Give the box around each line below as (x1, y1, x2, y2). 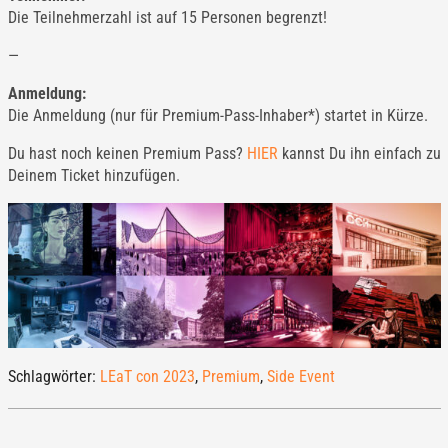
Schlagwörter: (7, 366, 100, 386)
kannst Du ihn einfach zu (277, 144, 441, 163)
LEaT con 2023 (99, 366, 195, 386)
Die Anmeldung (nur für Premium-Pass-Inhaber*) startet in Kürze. (7, 106, 428, 125)
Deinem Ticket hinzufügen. (7, 166, 180, 185)
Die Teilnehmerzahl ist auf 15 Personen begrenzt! (7, 8, 327, 27)
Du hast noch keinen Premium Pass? (7, 144, 247, 163)
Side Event (266, 366, 335, 386)
